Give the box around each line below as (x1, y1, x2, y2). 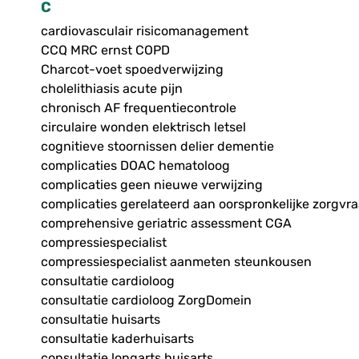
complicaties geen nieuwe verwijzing (40, 177, 263, 193)
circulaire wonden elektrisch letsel (40, 119, 246, 135)
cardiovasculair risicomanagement (40, 23, 248, 39)
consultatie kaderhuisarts (40, 331, 194, 347)
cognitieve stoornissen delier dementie (40, 139, 274, 155)
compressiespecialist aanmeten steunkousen (40, 254, 312, 270)
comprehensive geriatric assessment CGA (40, 216, 292, 232)
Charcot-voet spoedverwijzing (40, 62, 224, 78)
